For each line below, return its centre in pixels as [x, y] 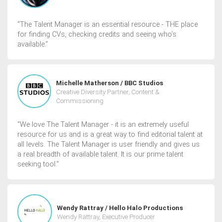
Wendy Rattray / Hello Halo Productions [120, 208]
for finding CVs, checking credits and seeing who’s [97, 35]
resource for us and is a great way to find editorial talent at [110, 135]
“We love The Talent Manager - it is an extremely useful [103, 125]
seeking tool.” [38, 165]
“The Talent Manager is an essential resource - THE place [108, 25]
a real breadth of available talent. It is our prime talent [100, 155]
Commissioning [80, 101]
